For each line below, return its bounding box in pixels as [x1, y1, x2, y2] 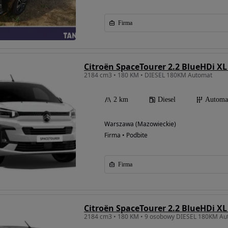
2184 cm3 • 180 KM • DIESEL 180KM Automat [84, 71, 212, 79]
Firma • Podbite [104, 131, 148, 139]
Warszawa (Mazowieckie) [104, 120, 176, 128]
